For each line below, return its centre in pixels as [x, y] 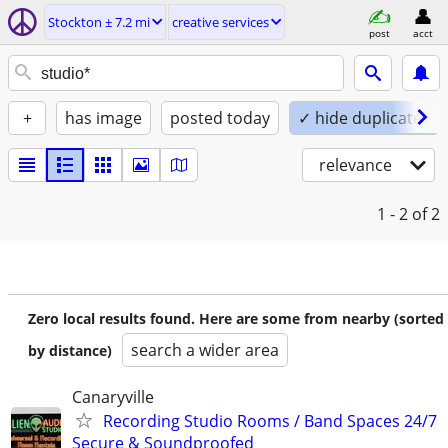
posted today [220, 118]
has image [103, 118]
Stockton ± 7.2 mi [99, 22]
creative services [220, 22]
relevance [355, 165]
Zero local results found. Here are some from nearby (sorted [236, 318]
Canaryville [113, 397]
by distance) [70, 350]
